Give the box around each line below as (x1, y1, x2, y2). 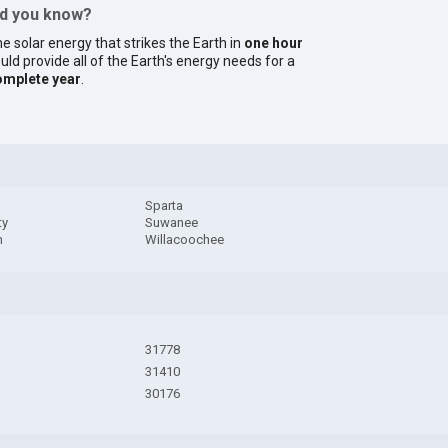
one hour (244, 34, 304, 51)
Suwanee (145, 215, 199, 231)
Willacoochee (145, 232, 225, 248)
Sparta (145, 198, 184, 214)
